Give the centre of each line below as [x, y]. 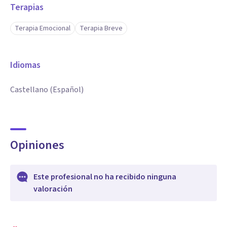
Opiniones [37, 145]
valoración [53, 189]
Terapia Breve [101, 28]
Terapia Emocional [43, 28]
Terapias [27, 7]
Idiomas [25, 65]
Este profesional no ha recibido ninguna [105, 177]
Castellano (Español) [47, 90]
